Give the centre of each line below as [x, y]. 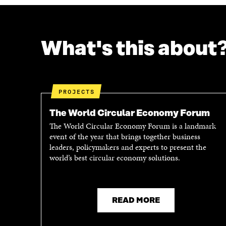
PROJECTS [79, 92]
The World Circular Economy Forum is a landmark [132, 126]
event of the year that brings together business [125, 137]
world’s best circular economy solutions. [115, 158]
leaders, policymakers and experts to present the [128, 147]
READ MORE [136, 201]
